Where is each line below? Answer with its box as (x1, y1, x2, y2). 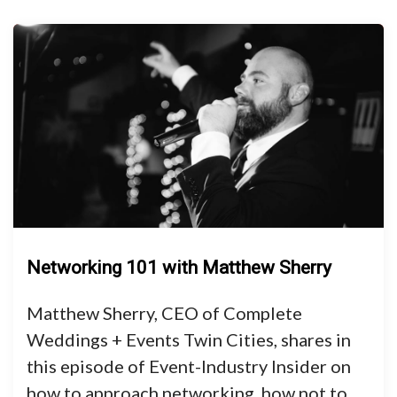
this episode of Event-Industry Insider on (27, 355, 351, 377)
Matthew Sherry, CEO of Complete (27, 302, 302, 323)
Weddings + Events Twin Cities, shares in (27, 329, 351, 350)
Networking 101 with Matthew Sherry (27, 257, 331, 278)
